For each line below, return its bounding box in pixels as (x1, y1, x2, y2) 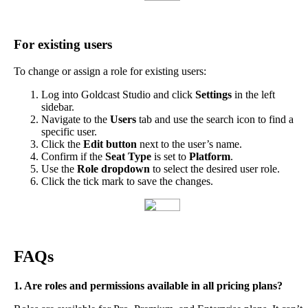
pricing (217, 280, 250, 292)
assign (74, 65, 100, 77)
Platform (189, 150, 230, 162)
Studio (122, 88, 151, 100)
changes (175, 175, 210, 187)
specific (41, 125, 74, 137)
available (147, 280, 188, 292)
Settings (195, 88, 232, 100)
